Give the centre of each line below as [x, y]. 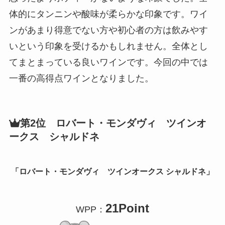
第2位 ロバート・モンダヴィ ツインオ [113, 123]
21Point [127, 208]
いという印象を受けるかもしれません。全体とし [108, 46]
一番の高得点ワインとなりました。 [81, 79]
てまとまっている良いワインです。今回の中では [108, 63]
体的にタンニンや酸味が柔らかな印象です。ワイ [108, 14]
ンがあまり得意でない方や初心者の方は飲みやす [108, 30]
